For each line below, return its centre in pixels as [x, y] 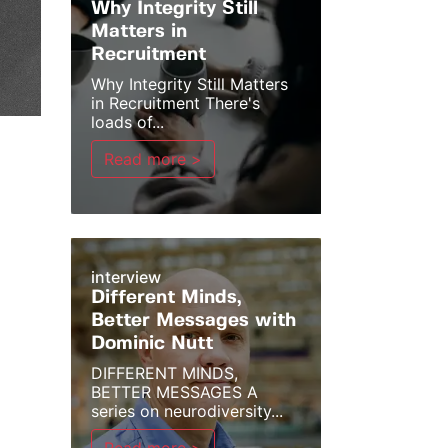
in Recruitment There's [175, 103]
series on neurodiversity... [187, 411]
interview [126, 277]
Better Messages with [193, 321]
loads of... [127, 122]
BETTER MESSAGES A [174, 392]
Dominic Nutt [152, 344]
